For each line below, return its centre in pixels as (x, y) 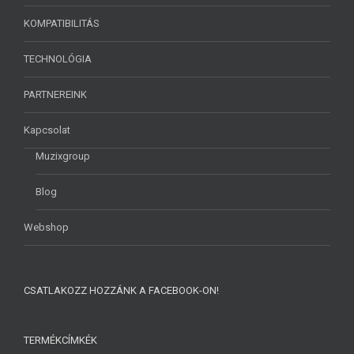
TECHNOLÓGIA (58, 59)
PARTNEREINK (55, 94)
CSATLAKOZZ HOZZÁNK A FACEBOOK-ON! (121, 290)
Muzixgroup (63, 156)
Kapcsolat (47, 130)
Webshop (46, 227)
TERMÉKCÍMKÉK (60, 340)
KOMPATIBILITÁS (62, 23)
